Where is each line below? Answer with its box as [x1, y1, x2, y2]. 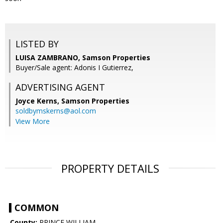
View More [15, 116, 50, 126]
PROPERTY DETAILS [61, 161, 159, 176]
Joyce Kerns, [15, 96, 61, 106]
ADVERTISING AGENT [15, 81, 105, 94]
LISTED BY [15, 38, 59, 50]
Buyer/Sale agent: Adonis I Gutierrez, [15, 63, 133, 73]
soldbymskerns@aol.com [15, 106, 96, 116]
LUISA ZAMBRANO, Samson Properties [15, 53, 150, 63]
